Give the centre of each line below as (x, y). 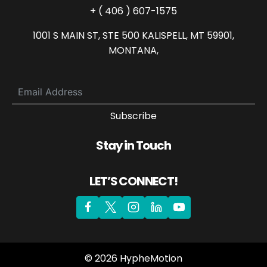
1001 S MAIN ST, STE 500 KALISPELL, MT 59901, (133, 35)
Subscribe (133, 116)
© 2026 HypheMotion (133, 258)
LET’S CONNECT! (133, 181)
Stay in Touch (133, 145)
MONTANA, (133, 50)
